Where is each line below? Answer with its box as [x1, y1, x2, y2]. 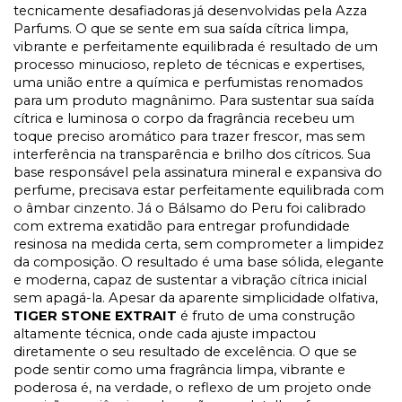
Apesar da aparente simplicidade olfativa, [109, 290, 378, 307]
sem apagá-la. [13, 290, 109, 307]
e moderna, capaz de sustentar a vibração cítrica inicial [13, 272, 367, 289]
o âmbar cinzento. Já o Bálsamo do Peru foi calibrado [13, 200, 366, 217]
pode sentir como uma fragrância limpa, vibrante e [13, 362, 345, 379]
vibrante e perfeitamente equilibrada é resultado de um [13, 39, 378, 56]
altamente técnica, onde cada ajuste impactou [13, 326, 316, 343]
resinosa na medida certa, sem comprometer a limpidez [13, 236, 384, 253]
